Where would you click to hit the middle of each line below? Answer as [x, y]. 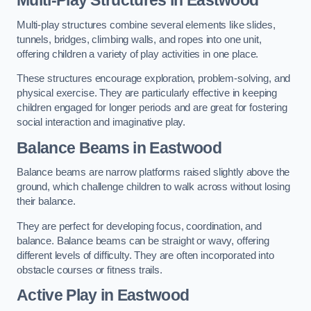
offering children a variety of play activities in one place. [138, 54]
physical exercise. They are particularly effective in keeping [147, 93]
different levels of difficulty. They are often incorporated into [145, 255]
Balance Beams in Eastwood [119, 148]
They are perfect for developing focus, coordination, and [139, 226]
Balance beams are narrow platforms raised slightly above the [153, 173]
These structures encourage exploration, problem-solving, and [154, 79]
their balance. [46, 202]
